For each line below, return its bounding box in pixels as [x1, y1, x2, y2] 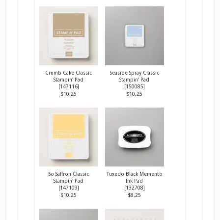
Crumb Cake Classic [45, 69, 92, 76]
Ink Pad [126, 177, 143, 184]
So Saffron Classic [48, 170, 89, 177]
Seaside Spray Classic [110, 69, 159, 76]
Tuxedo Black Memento [106, 170, 163, 177]
